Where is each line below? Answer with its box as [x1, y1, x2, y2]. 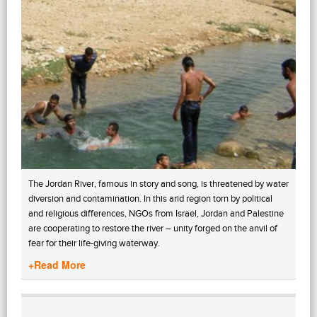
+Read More [28, 257, 86, 272]
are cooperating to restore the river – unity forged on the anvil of [28, 222, 277, 234]
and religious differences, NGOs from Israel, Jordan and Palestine [28, 207, 284, 219]
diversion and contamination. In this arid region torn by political [28, 192, 272, 204]
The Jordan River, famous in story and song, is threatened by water [28, 178, 289, 189]
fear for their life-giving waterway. [28, 237, 160, 248]
